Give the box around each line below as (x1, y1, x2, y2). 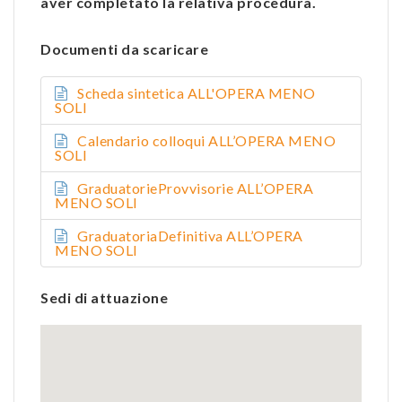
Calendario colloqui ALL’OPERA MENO (77, 131, 336, 149)
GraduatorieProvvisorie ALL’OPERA (77, 179, 313, 197)
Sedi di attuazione (40, 288, 168, 306)
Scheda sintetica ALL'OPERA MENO (77, 83, 316, 101)
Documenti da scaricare (40, 39, 208, 57)
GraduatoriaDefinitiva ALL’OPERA (77, 226, 303, 244)
